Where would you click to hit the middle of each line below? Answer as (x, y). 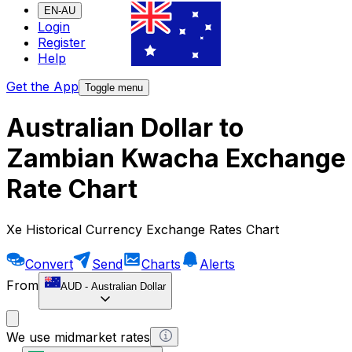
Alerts (217, 264)
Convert (49, 264)
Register (62, 43)
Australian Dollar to (125, 128)
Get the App (42, 87)
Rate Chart (72, 189)
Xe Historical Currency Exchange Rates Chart (143, 229)
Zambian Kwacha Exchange (176, 159)
